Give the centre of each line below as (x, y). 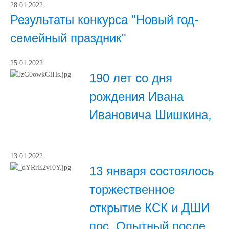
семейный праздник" (68, 38)
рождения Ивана (136, 96)
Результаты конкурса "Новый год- (104, 20)
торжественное (132, 189)
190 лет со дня (131, 78)
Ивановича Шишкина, (151, 115)
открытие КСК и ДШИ (150, 208)
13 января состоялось (152, 171)
